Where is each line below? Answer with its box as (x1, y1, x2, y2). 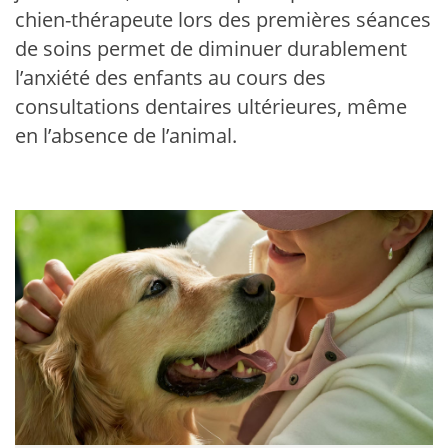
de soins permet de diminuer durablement (15, 35, 407, 62)
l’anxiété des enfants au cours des (15, 64, 326, 91)
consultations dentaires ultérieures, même (15, 93, 407, 120)
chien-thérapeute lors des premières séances (15, 6, 431, 33)
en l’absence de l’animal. (15, 122, 237, 149)
